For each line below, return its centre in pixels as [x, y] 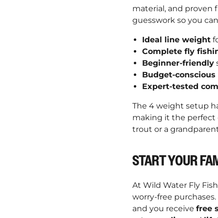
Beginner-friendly [178, 63]
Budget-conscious [179, 75]
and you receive [164, 209]
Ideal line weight [176, 40]
